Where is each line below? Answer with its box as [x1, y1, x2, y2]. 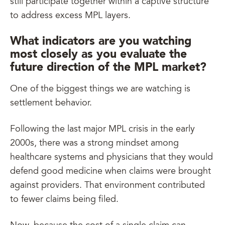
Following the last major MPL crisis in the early [10, 125, 195, 134]
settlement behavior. [10, 99, 94, 108]
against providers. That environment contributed [10, 181, 205, 190]
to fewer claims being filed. [10, 195, 121, 204]
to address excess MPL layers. [10, 12, 133, 21]
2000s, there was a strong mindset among [10, 139, 179, 148]
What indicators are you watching [10, 36, 191, 47]
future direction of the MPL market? [10, 62, 210, 73]
